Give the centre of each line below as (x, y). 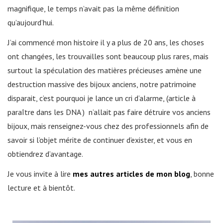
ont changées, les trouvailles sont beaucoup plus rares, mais (108, 56)
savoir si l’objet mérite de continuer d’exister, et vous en (100, 140)
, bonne (202, 174)
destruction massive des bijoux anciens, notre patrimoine (102, 84)
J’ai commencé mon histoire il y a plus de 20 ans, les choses (106, 42)
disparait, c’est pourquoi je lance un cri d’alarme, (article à (102, 98)
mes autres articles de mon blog (130, 174)
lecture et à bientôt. (41, 188)
